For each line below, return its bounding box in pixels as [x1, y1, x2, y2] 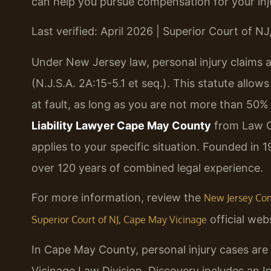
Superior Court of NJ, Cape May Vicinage [31, 214, 207, 226]
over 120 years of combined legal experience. [31, 161, 263, 174]
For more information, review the [31, 191, 204, 204]
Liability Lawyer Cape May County [31, 119, 211, 132]
